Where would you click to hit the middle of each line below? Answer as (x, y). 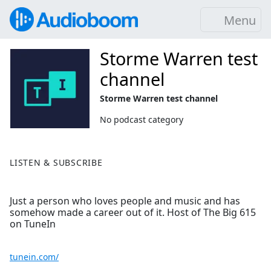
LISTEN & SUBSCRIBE (56, 163)
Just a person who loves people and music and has (125, 201)
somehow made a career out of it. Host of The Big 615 (133, 213)
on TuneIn (33, 224)
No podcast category (142, 119)
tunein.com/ (34, 257)
